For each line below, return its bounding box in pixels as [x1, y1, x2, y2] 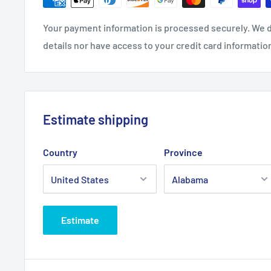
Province [164, 146, 203, 158]
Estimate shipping [43, 111, 148, 128]
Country [43, 146, 77, 158]
